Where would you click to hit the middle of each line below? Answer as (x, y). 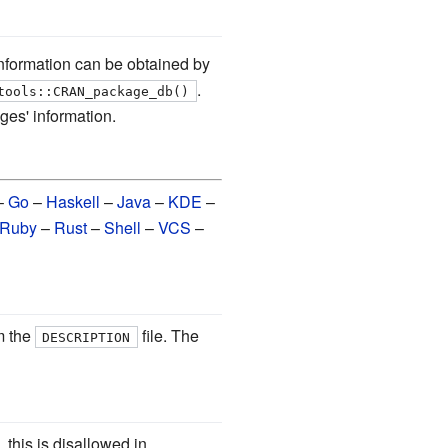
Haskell (73, 201)
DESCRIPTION (86, 337)
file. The (168, 335)
